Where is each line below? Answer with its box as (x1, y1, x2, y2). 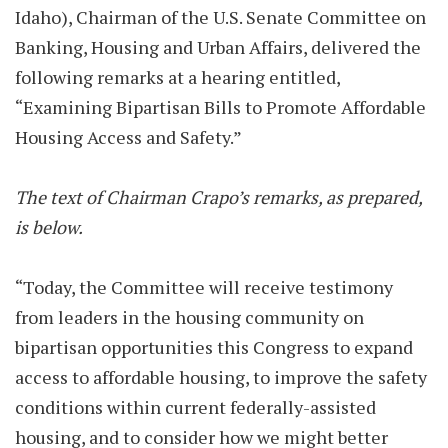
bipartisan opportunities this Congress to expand (15, 335, 413, 359)
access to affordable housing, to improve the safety (15, 365, 427, 389)
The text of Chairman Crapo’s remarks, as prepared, (15, 185, 422, 209)
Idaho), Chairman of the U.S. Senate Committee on (15, 5, 426, 29)
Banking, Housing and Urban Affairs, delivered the (15, 35, 421, 59)
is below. (15, 215, 90, 239)
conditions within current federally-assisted (15, 395, 376, 419)
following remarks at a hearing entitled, (15, 65, 340, 89)
